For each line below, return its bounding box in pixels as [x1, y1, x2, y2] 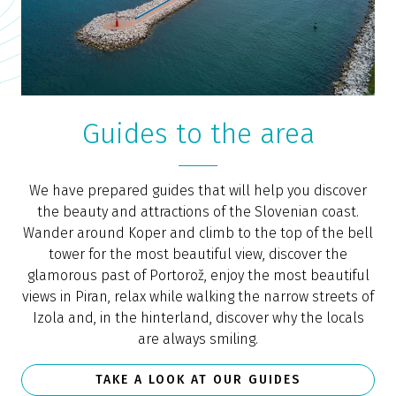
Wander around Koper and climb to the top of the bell [23, 225, 373, 241]
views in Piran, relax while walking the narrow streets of [22, 288, 374, 305]
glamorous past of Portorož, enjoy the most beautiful [27, 267, 369, 284]
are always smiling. [138, 331, 258, 347]
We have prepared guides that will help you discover [29, 182, 367, 199]
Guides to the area [81, 117, 315, 150]
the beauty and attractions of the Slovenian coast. [37, 203, 359, 220]
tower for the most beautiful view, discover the [49, 246, 347, 263]
